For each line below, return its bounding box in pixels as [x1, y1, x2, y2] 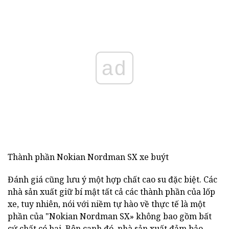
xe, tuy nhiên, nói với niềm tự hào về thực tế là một [8, 198, 205, 210]
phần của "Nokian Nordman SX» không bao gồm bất [8, 211, 212, 222]
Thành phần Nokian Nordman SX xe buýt [8, 151, 169, 163]
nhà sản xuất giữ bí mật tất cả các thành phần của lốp [8, 186, 215, 198]
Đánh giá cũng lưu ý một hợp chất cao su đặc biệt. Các [8, 174, 217, 186]
